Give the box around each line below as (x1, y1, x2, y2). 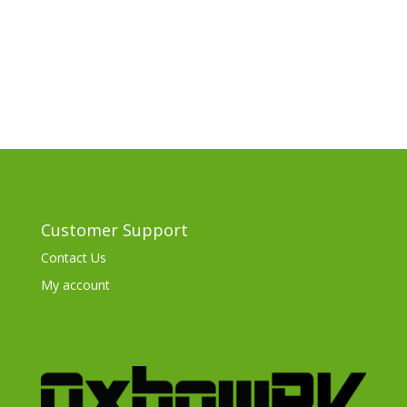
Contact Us (40, 249, 106, 266)
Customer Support (40, 219, 188, 241)
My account (40, 276, 110, 293)
